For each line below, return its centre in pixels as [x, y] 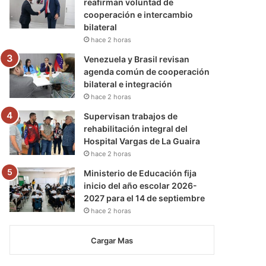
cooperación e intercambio [139, 14]
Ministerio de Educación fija [140, 173]
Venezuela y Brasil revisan [137, 59]
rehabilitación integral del [136, 128]
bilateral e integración [128, 84]
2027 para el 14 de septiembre [145, 198]
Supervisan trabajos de [131, 116]
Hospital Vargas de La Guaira [142, 141]
